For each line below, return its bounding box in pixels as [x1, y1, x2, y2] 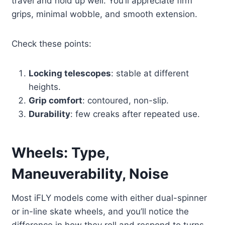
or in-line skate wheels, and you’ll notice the [12, 206, 189, 217]
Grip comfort [29, 95, 83, 106]
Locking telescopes [29, 68, 111, 79]
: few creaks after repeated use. [70, 109, 200, 120]
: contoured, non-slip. [82, 95, 169, 106]
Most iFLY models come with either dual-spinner [12, 193, 207, 203]
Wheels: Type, [12, 144, 109, 162]
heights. [29, 82, 61, 92]
